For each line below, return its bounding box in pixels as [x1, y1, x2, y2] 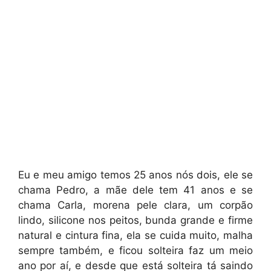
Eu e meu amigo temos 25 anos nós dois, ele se [18, 168, 253, 181]
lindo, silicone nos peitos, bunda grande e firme [18, 214, 253, 226]
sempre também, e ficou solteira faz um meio [18, 244, 253, 256]
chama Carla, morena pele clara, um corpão [18, 198, 253, 211]
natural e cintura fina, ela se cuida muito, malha [18, 229, 253, 241]
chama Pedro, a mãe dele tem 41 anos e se [18, 183, 253, 196]
